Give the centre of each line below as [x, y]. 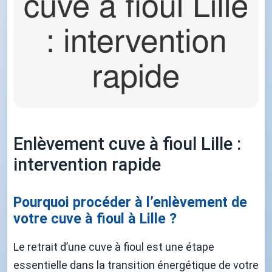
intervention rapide [87, 164]
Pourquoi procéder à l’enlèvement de [130, 202]
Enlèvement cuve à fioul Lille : [127, 144]
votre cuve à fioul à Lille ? [95, 218]
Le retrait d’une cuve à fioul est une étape [114, 246]
